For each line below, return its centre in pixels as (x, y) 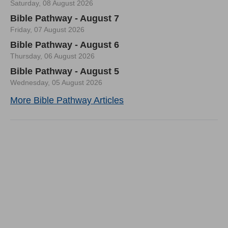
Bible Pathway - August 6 (65, 45)
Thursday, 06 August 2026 (52, 56)
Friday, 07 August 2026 (47, 30)
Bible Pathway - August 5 (65, 71)
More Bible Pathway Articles (67, 100)
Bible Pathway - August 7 (65, 18)
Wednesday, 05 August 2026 (56, 82)
